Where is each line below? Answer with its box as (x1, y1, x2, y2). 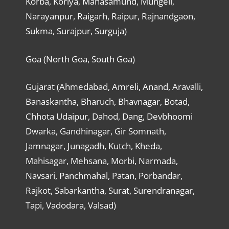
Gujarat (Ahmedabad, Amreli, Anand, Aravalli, (25, 81, 203, 93)
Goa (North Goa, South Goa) (25, 53, 135, 65)
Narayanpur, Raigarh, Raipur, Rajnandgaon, (25, 10, 195, 22)
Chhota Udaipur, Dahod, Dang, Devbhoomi (25, 110, 193, 123)
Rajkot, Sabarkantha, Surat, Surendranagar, (25, 185, 195, 197)
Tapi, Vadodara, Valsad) (25, 199, 116, 212)
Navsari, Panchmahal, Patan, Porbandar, (25, 170, 182, 182)
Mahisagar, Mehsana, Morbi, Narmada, (25, 155, 178, 167)
